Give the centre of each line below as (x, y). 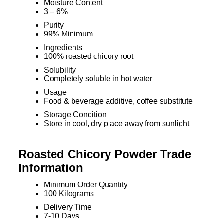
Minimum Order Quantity (85, 185)
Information (51, 168)
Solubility (60, 70)
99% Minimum (68, 34)
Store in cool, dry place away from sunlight (116, 123)
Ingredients (63, 47)
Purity (54, 25)
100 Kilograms (69, 193)
